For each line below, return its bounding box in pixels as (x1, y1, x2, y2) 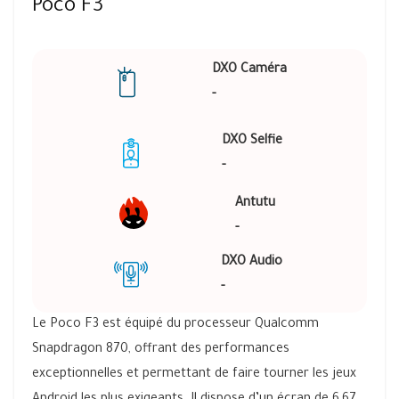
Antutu (235, 197, 275, 211)
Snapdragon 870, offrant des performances (32, 343, 289, 357)
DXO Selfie (221, 134, 282, 149)
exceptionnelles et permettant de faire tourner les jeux (32, 368, 356, 382)
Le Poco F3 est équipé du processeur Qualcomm (32, 318, 319, 332)
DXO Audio (221, 256, 282, 270)
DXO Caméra (212, 63, 287, 77)
